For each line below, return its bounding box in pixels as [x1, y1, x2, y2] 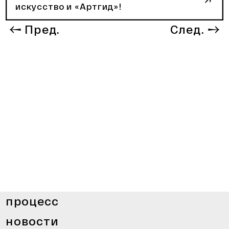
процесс [6, 194, 59, 209]
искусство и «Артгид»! [15, 1, 122, 12]
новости [6, 213, 59, 228]
